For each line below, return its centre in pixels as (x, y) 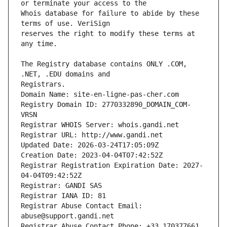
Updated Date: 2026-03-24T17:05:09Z (90, 145)
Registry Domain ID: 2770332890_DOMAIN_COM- (106, 105)
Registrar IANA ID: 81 (63, 196)
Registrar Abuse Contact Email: (82, 206)
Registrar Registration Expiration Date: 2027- (112, 165)
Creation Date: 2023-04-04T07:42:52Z (92, 155)
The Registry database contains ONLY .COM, (104, 64)
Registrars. (43, 84)
